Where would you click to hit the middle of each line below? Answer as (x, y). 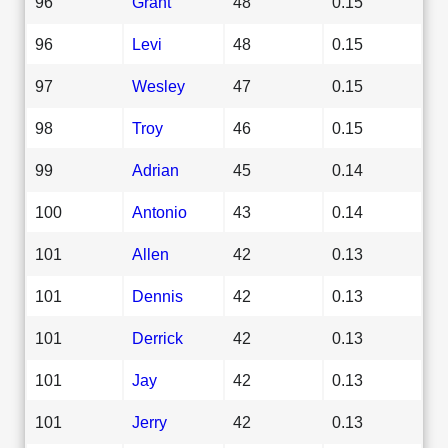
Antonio (159, 211)
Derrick (157, 337)
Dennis (157, 295)
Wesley (158, 85)
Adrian (155, 169)
